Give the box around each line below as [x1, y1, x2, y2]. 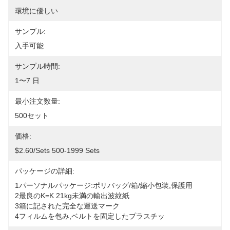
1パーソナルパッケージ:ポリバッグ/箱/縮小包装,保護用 [15, 181, 193, 189]
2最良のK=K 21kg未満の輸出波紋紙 [15, 191, 129, 200]
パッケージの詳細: [15, 167, 74, 175]
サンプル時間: [15, 62, 60, 70]
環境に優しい [15, 7, 58, 15]
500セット [15, 111, 49, 120]
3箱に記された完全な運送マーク [15, 202, 120, 210]
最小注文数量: [15, 97, 60, 105]
